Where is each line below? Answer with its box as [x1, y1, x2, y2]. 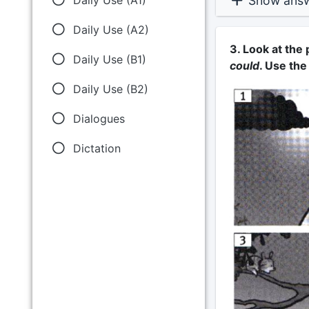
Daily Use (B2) [72, 82, 148, 97]
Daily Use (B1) [72, 52, 146, 66]
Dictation [72, 141, 121, 156]
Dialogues [72, 112, 125, 126]
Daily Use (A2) [72, 22, 149, 37]
